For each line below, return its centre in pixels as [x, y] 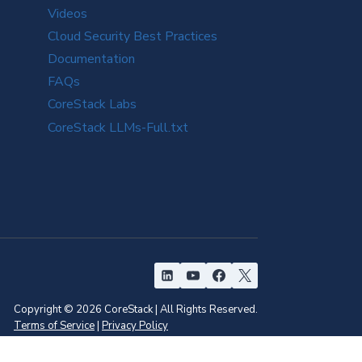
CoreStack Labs [92, 105]
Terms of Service [54, 326]
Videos [67, 13]
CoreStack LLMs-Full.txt [118, 127]
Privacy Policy [135, 326]
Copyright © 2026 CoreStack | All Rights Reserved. [136, 309]
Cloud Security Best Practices [132, 36]
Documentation [91, 59]
